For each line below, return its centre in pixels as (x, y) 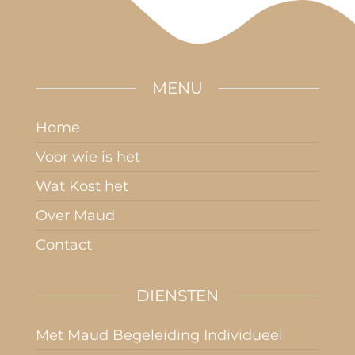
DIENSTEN (177, 296)
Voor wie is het (88, 157)
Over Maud (75, 216)
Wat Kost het (82, 186)
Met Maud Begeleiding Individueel (159, 335)
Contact (64, 245)
